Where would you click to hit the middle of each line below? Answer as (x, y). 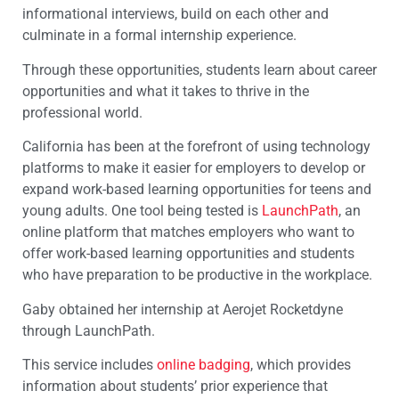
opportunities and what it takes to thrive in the (166, 91)
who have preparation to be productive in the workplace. (197, 275)
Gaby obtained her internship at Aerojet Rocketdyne (183, 309)
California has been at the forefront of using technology (196, 147)
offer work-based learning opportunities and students (188, 254)
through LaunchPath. (89, 330)
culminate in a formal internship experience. (159, 36)
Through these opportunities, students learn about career (199, 69)
